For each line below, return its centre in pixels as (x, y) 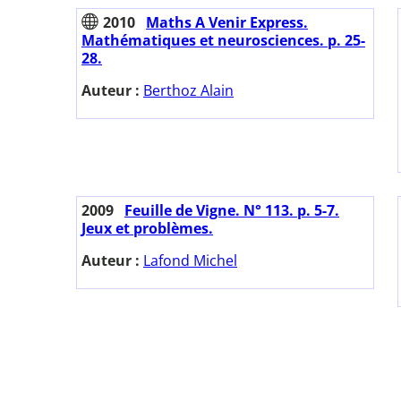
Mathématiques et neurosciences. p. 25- (223, 41)
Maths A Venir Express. (227, 23)
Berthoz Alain (188, 91)
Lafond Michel (190, 261)
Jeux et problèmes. (147, 229)
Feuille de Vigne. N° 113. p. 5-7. (232, 211)
